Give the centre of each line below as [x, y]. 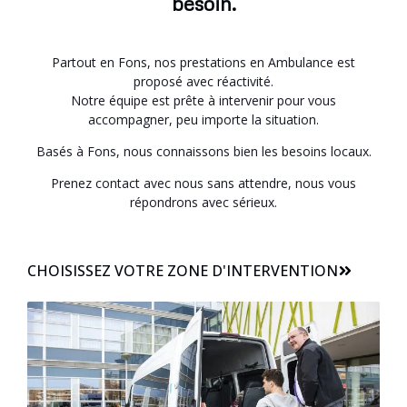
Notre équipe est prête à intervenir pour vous [203, 100]
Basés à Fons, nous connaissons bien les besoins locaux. [203, 151]
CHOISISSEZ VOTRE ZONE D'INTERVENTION [183, 270]
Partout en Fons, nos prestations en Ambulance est [203, 62]
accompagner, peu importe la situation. [203, 119]
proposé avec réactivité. [203, 81]
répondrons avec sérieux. [203, 203]
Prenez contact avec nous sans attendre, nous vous [203, 184]
